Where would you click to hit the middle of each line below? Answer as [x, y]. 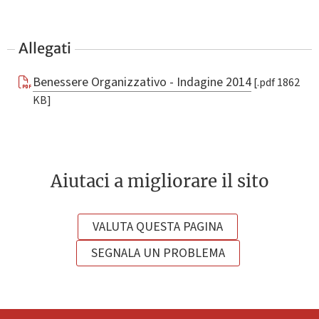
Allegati [45, 48]
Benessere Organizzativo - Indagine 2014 [142, 82]
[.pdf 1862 [276, 83]
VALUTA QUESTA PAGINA [158, 227]
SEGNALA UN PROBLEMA [158, 253]
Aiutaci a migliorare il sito [159, 182]
